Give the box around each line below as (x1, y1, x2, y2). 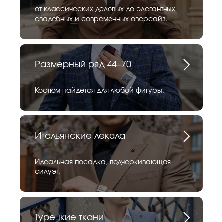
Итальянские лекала (35, 131, 125, 141)
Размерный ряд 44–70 (35, 60, 131, 69)
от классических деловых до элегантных (35, 5, 175, 13)
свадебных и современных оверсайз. (35, 15, 167, 23)
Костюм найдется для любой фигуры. (35, 87, 164, 94)
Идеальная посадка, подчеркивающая (35, 158, 171, 166)
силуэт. (35, 168, 60, 175)
